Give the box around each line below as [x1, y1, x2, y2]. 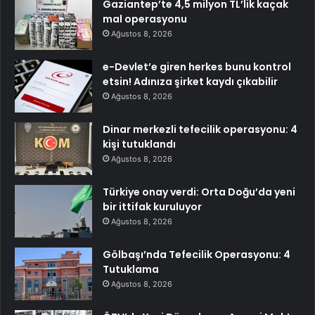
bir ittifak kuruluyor [103, 200, 202, 214]
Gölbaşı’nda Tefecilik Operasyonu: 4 [103, 247, 290, 262]
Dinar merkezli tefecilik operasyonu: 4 [103, 122, 297, 137]
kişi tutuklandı [103, 137, 176, 152]
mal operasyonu [103, 12, 187, 27]
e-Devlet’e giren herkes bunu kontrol [103, 60, 291, 75]
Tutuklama [103, 262, 159, 277]
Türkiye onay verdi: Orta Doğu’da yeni [103, 185, 295, 200]
